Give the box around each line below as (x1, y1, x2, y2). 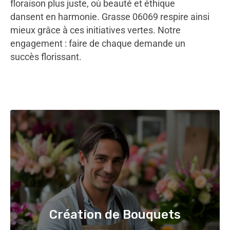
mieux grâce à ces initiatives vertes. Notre (10, 25, 181, 35)
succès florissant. (10, 51, 82, 62)
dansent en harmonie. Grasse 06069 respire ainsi (10, 11, 209, 22)
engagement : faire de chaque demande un (10, 38, 185, 49)
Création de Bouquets (49, 207, 181, 222)
